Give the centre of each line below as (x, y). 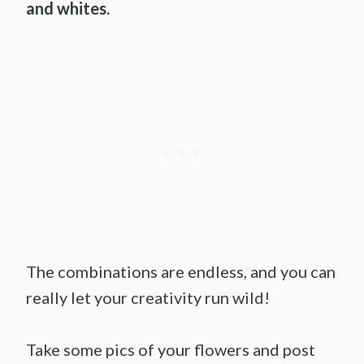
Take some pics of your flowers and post (171, 349)
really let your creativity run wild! (148, 297)
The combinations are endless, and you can (181, 271)
